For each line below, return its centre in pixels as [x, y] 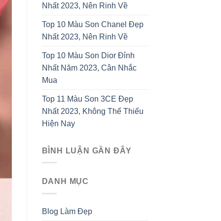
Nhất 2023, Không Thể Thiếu [92, 111]
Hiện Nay [58, 123]
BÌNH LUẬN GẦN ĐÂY [87, 150]
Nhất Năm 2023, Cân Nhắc [89, 68]
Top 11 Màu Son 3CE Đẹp [87, 99]
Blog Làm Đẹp [67, 211]
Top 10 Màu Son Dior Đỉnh [88, 55]
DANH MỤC [65, 182]
